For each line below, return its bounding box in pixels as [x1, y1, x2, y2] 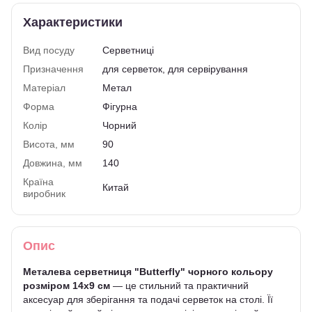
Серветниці [102, 44, 154, 56]
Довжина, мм [23, 157, 82, 169]
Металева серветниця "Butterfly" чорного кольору [23, 265, 273, 277]
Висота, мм [23, 138, 75, 150]
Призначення [23, 63, 84, 75]
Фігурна [102, 100, 137, 112]
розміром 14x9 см [23, 279, 110, 291]
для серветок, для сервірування [102, 63, 248, 75]
